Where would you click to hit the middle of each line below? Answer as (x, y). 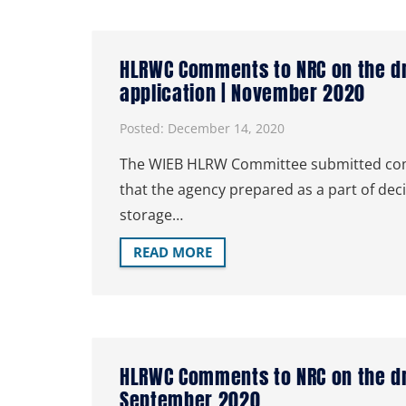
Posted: (144, 128)
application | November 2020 (242, 93)
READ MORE (173, 252)
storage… (151, 214)
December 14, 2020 (226, 128)
